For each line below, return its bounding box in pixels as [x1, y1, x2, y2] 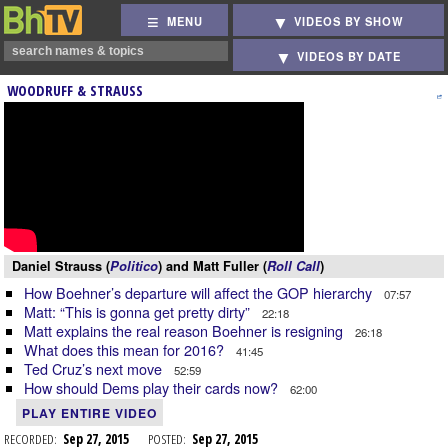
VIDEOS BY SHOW [294, 13, 405, 30]
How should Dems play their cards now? [24, 377, 282, 398]
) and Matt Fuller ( [158, 257, 267, 275]
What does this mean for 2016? [24, 339, 228, 360]
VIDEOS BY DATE [297, 48, 402, 65]
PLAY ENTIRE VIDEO [22, 404, 157, 422]
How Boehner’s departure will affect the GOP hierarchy [24, 282, 376, 303]
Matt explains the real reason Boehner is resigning [24, 320, 347, 341]
